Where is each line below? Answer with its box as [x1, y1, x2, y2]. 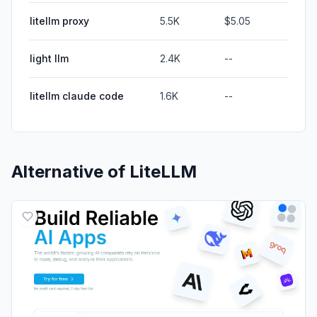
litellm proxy [30, 14, 89, 27]
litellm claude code [30, 89, 124, 102]
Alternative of [11, 161, 129, 182]
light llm [30, 52, 69, 64]
